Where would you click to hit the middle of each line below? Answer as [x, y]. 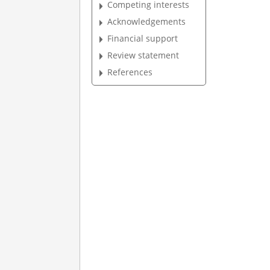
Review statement [143, 55]
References [130, 72]
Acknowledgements [147, 22]
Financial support [143, 38]
